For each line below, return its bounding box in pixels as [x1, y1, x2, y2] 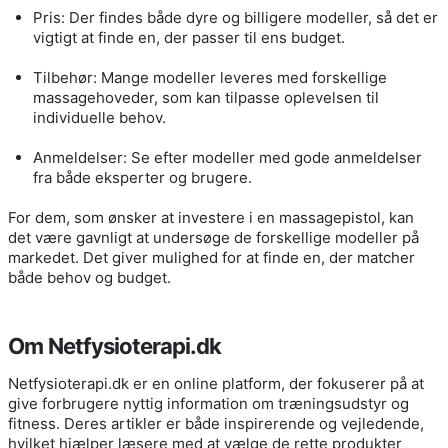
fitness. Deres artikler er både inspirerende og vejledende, [8, 413, 424, 433]
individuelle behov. [33, 107, 166, 127]
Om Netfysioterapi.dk [8, 332, 221, 359]
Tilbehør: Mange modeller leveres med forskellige [33, 67, 387, 87]
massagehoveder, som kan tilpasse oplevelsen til [33, 87, 379, 107]
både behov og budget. [8, 267, 171, 287]
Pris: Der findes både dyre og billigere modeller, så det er [33, 7, 438, 27]
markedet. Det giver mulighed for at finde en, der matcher [8, 247, 415, 267]
